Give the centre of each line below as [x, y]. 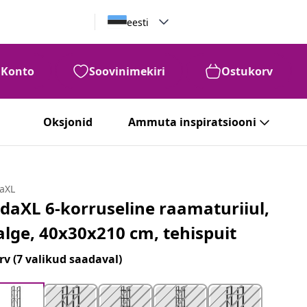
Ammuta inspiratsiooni [192, 122]
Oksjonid [68, 122]
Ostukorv [247, 71]
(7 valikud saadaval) [68, 259]
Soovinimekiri [127, 71]
